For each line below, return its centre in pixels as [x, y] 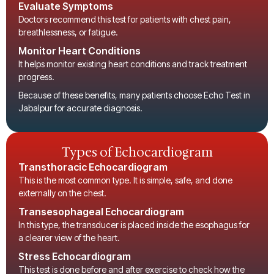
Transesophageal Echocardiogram [101, 212]
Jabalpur [35, 108]
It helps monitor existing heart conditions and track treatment [133, 64]
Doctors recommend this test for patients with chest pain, [125, 19]
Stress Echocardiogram [75, 256]
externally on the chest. [62, 193]
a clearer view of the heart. [69, 238]
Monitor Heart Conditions [80, 51]
